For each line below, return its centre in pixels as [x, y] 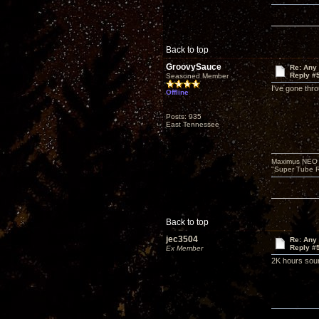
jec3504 [182, 239]
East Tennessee [193, 124]
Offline [177, 92]
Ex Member [184, 248]
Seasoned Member [197, 76]
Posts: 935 [184, 116]
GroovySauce [194, 67]
